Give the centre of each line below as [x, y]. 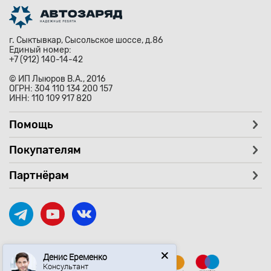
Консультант [66, 253]
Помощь [31, 125]
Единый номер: [41, 50]
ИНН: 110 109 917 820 [51, 99]
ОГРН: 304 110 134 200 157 [61, 89]
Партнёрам [39, 176]
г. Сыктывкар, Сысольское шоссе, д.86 [86, 41]
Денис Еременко [75, 244]
